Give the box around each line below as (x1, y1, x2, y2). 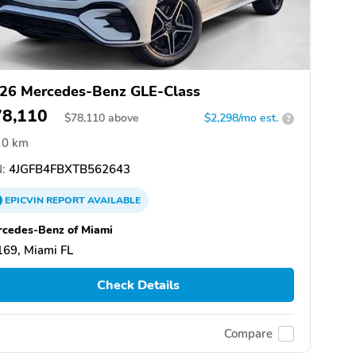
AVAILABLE (85, 194, 141, 207)
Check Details (96, 276, 180, 294)
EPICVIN (5, 194, 46, 207)
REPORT (46, 194, 85, 207)
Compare (224, 325, 273, 342)
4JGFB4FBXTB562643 (6, 161, 130, 178)
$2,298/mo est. (204, 110, 278, 126)
